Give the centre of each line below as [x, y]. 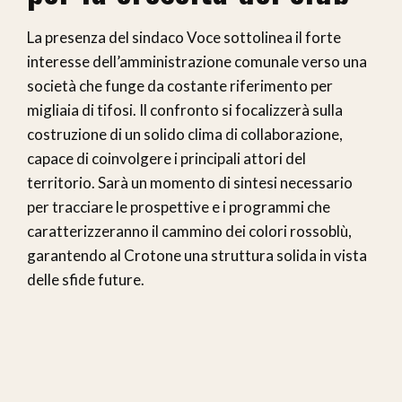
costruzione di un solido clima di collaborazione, [185, 135]
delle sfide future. [86, 280]
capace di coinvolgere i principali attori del [166, 159]
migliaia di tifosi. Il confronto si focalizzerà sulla [185, 110]
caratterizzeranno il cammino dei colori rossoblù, [189, 232]
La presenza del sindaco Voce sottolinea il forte [184, 38]
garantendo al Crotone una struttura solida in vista [197, 256]
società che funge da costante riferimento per [180, 86]
